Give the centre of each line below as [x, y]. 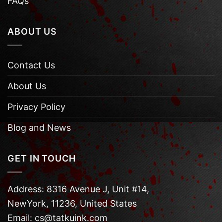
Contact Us [31, 65]
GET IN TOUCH [42, 158]
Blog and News [39, 127]
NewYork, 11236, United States [72, 203]
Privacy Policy [36, 107]
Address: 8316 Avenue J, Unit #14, [78, 189]
